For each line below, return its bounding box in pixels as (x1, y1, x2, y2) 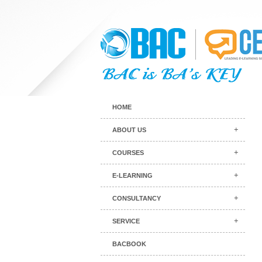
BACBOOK (112, 240, 146, 247)
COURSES (112, 149, 144, 156)
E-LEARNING (112, 172, 153, 179)
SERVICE (112, 218, 140, 225)
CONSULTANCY (112, 195, 161, 202)
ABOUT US (112, 126, 146, 133)
